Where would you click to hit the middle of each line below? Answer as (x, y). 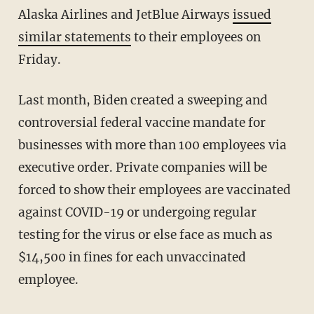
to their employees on (196, 37)
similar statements (74, 37)
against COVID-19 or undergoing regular (137, 212)
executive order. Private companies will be (142, 167)
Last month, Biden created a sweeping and (22, 100)
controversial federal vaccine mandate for (142, 122)
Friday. (39, 59)
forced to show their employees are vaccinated (154, 190)
